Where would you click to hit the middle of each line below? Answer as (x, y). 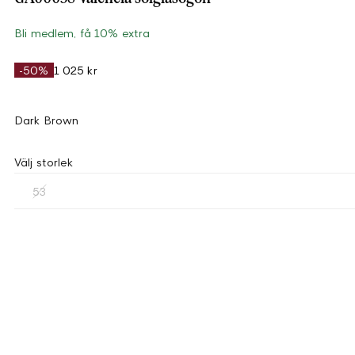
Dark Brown (47, 120)
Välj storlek (44, 162)
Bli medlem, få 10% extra (82, 33)
